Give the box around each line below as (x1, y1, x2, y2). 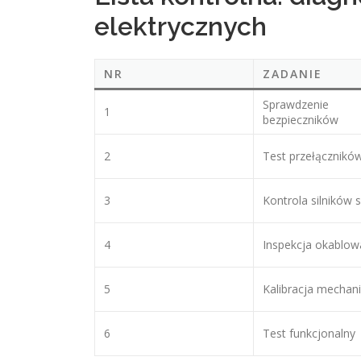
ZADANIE (263, 66, 323, 81)
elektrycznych (94, 11, 267, 41)
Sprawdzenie (263, 97, 330, 112)
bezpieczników (263, 112, 339, 127)
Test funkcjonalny (263, 326, 356, 341)
